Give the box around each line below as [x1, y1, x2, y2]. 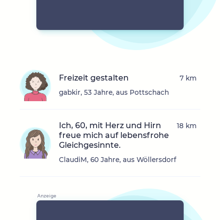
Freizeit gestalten [59, 73, 129, 83]
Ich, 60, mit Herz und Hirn [59, 121, 161, 131]
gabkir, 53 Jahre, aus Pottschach [59, 88, 169, 97]
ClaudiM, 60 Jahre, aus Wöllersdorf [59, 156, 176, 164]
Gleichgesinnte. [59, 140, 121, 150]
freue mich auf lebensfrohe [59, 131, 169, 140]
